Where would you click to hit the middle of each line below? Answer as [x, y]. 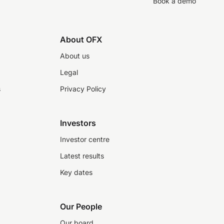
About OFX [81, 39]
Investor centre [85, 139]
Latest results [82, 156]
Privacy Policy [83, 89]
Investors [78, 123]
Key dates [76, 172]
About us [75, 56]
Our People [81, 206]
